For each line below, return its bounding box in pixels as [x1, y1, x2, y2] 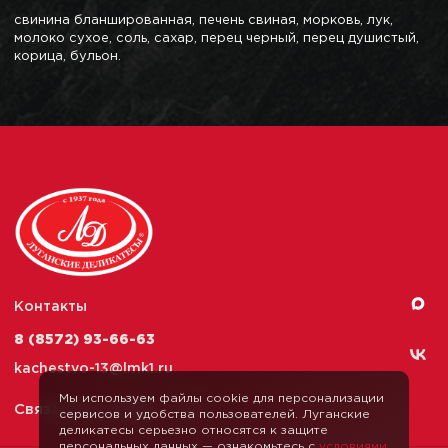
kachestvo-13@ [14, 363, 123, 376]
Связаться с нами [14, 403, 152, 417]
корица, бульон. [14, 51, 121, 63]
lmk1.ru [123, 363, 173, 376]
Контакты [14, 301, 87, 314]
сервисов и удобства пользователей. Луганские [59, 409, 370, 420]
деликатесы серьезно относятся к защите [59, 425, 328, 436]
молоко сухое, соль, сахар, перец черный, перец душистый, [14, 33, 419, 45]
